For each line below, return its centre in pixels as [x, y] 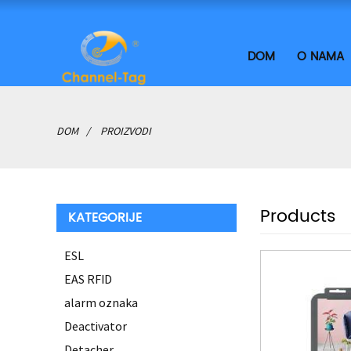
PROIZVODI [126, 131]
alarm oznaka [101, 302]
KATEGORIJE [105, 218]
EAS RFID [88, 279]
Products [298, 217]
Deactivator [96, 326]
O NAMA [321, 57]
